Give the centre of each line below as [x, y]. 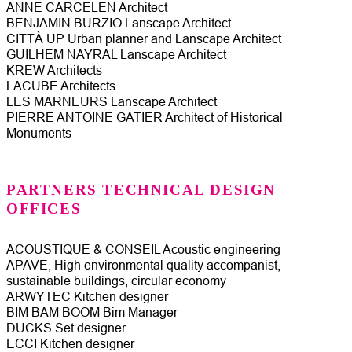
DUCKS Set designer [66, 328]
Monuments [39, 134]
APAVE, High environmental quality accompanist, [143, 266]
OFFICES [44, 209]
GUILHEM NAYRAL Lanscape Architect [116, 55]
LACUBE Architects [61, 86]
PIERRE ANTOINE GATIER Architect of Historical [145, 118]
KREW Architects [54, 71]
